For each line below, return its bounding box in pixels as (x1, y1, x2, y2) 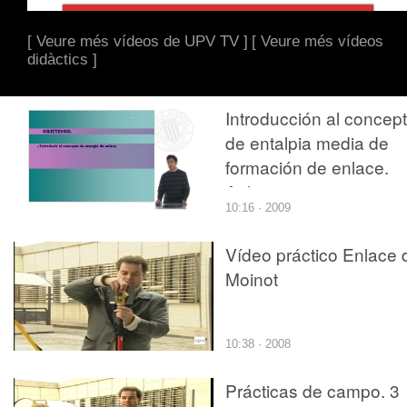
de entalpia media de (225, 129, 389, 154)
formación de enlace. (225, 154, 389, 179)
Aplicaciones (225, 178, 325, 203)
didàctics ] (27, 50, 97, 68)
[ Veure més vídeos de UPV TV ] (27, 32, 248, 50)
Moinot (225, 265, 278, 291)
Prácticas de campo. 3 (225, 377, 400, 402)
